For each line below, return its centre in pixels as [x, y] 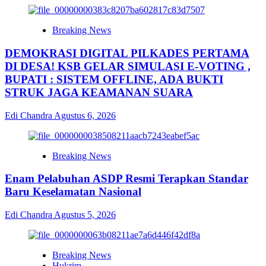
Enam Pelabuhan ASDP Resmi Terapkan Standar [126, 179]
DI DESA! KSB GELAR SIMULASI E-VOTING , [128, 66]
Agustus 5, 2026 [85, 214]
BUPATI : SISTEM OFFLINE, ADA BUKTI [114, 79]
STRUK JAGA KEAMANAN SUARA [99, 92]
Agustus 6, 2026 [85, 115]
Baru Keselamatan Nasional [73, 192]
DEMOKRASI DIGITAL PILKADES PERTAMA [127, 53]
